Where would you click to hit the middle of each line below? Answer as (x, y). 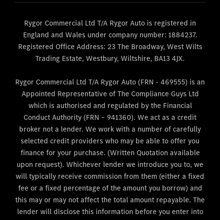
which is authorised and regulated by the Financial (110, 106)
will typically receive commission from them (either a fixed (110, 176)
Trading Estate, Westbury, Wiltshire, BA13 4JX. (110, 58)
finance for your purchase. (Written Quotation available (110, 153)
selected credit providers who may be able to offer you (110, 141)
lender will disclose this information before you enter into (110, 212)
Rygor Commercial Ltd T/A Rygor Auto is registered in (110, 23)
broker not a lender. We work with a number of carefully (110, 129)
